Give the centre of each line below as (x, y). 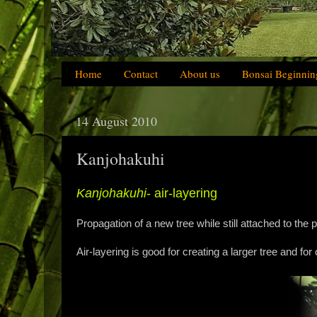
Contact (140, 74)
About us (200, 74)
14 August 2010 (116, 121)
